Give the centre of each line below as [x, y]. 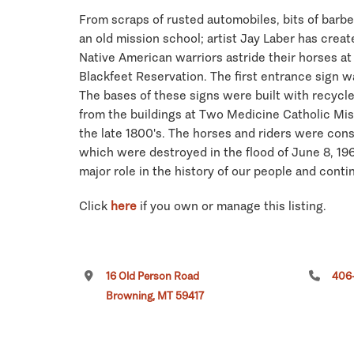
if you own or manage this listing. [232, 205]
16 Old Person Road [153, 276]
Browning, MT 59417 [155, 296]
